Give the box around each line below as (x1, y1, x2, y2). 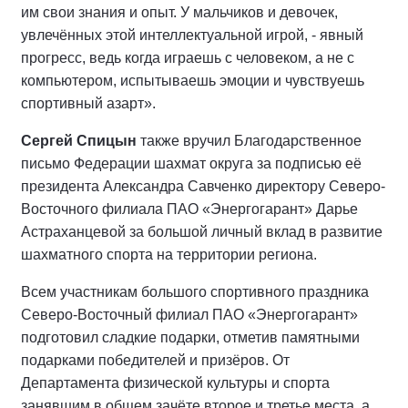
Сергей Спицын (21, 133, 137, 148)
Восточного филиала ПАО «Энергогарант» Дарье (21, 201, 358, 217)
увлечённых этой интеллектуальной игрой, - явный (21, 27, 363, 43)
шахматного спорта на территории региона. (21, 247, 317, 262)
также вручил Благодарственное (137, 133, 362, 148)
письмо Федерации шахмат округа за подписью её (21, 156, 362, 171)
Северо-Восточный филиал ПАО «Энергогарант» (21, 307, 358, 322)
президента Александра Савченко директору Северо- (21, 178, 385, 194)
